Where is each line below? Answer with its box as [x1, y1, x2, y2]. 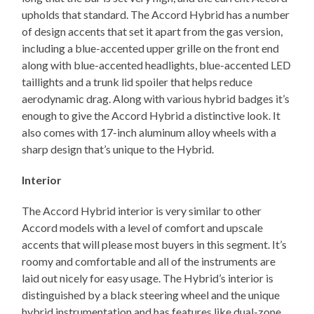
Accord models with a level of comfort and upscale [22, 221, 264, 235]
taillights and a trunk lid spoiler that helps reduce [22, 75, 253, 89]
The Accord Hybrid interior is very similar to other [22, 204, 262, 218]
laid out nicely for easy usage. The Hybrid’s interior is [22, 271, 274, 285]
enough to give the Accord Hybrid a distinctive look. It [22, 109, 281, 123]
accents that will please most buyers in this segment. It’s [22, 238, 287, 252]
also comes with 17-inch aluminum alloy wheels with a [22, 125, 277, 139]
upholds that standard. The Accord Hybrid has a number [22, 8, 290, 22]
